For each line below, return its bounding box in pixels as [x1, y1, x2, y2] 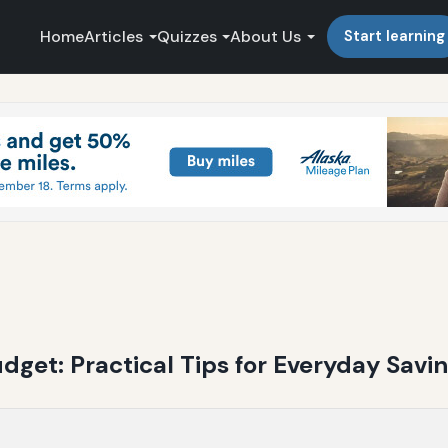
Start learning [343, 25, 445, 46]
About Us [230, 25, 302, 47]
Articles [84, 25, 144, 47]
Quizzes [156, 25, 217, 47]
